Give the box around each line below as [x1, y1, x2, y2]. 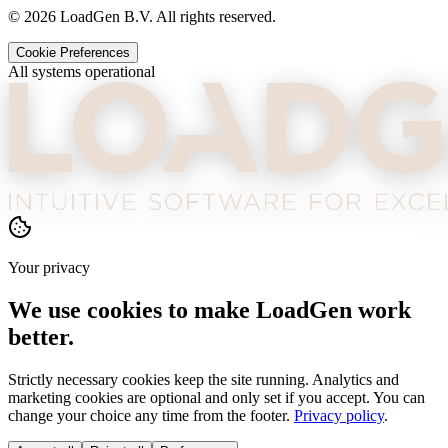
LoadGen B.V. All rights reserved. [56, 7, 276, 25]
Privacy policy [294, 406, 384, 424]
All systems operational [8, 62, 155, 80]
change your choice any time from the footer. [8, 406, 290, 424]
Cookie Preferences [16, 44, 130, 60]
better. [8, 323, 74, 350]
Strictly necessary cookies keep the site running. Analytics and [8, 370, 399, 388]
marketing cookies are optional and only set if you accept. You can [8, 388, 425, 406]
